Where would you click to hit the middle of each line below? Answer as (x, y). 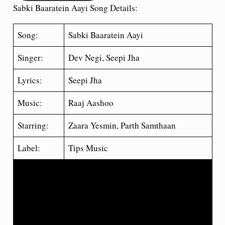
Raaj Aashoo (91, 103)
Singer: (30, 58)
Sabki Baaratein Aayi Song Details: (75, 8)
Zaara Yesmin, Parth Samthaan (122, 125)
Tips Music (88, 148)
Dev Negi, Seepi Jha (104, 58)
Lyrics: (30, 80)
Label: (29, 148)
